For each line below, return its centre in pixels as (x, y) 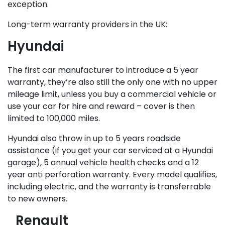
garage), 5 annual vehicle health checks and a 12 (103, 162)
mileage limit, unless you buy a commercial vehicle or (112, 94)
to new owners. (37, 199)
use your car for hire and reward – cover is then (101, 106)
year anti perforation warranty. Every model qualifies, (112, 175)
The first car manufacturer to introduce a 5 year (103, 70)
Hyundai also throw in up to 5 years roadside (94, 138)
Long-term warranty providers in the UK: (87, 24)
